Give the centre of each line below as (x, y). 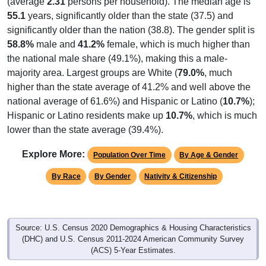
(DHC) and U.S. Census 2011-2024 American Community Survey (133, 239)
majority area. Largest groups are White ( (92, 72)
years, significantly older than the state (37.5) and (129, 15)
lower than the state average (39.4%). (85, 129)
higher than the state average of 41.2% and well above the (129, 87)
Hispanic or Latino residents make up (86, 115)
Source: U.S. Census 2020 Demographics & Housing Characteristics (133, 227)
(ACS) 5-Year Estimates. (133, 250)
